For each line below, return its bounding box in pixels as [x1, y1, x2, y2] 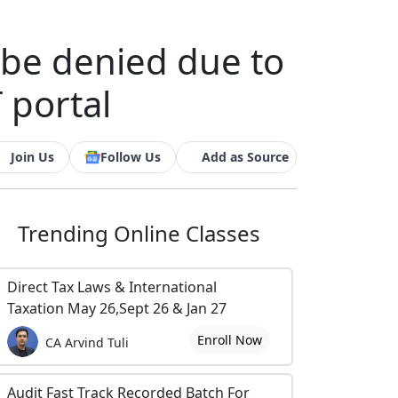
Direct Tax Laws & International [7, 277, 217, 297]
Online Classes [113, 219, 260, 248]
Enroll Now [196, 331, 262, 348]
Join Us [11, 148, 54, 165]
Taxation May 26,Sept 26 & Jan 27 [7, 298, 227, 318]
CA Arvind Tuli [45, 333, 129, 351]
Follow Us [100, 148, 161, 165]
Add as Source [202, 148, 289, 165]
